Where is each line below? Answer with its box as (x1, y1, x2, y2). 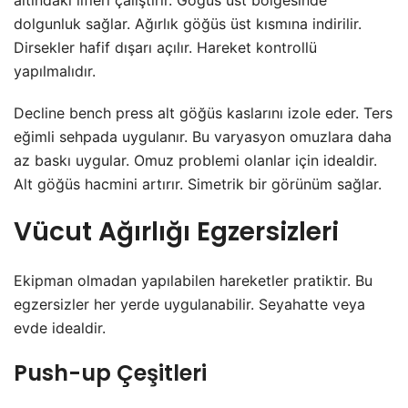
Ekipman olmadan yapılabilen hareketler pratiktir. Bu (14, 271, 372, 291)
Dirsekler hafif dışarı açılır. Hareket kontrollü (14, 38, 317, 57)
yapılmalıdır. (14, 62, 96, 81)
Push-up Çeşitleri (14, 358, 207, 389)
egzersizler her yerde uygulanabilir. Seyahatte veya (14, 295, 365, 314)
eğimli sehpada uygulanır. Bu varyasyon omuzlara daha (14, 127, 392, 147)
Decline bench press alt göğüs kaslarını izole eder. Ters (14, 104, 393, 123)
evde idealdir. (14, 319, 106, 338)
